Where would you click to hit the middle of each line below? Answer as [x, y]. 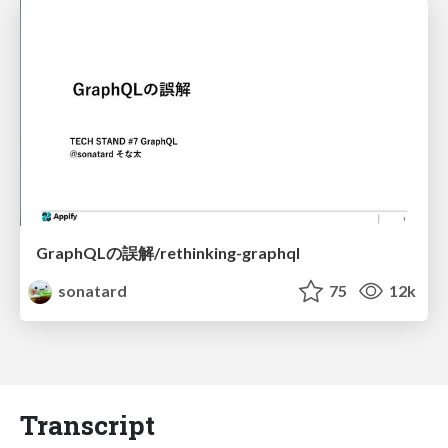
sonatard [91, 291]
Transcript [87, 425]
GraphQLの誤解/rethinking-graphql [168, 253]
